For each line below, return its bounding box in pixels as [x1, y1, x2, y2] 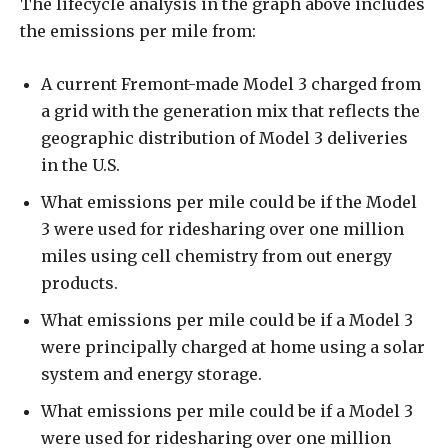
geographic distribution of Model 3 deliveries [41, 128, 408, 149]
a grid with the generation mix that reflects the [41, 101, 420, 122]
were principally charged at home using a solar [41, 337, 425, 358]
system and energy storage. [41, 364, 262, 385]
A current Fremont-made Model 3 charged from [41, 74, 421, 95]
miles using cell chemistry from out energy [41, 246, 392, 267]
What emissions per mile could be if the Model [41, 192, 417, 213]
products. [41, 273, 118, 294]
